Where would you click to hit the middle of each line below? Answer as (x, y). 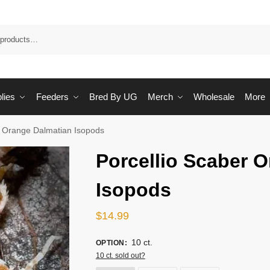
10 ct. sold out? (120, 255)
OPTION (110, 243)
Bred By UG (113, 97)
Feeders (52, 97)
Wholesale (214, 97)
